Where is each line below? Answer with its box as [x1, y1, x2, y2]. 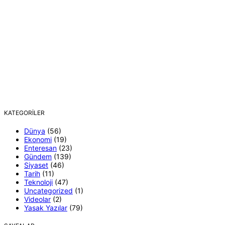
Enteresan [24, 143, 57, 152]
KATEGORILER [4, 108, 45, 117]
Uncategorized [24, 186, 73, 195]
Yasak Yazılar [24, 203, 67, 212]
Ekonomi [24, 135, 52, 144]
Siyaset [24, 160, 48, 169]
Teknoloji [24, 177, 53, 186]
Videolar [24, 194, 51, 203]
